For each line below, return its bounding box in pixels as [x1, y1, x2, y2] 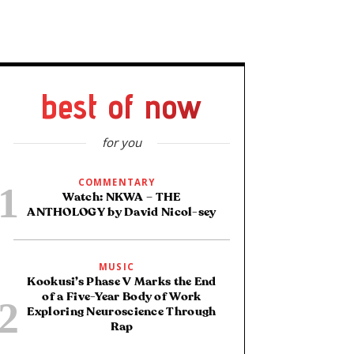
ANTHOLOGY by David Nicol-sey [27, 205, 217, 218]
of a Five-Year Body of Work [42, 291, 201, 303]
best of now [40, 84, 203, 126]
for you [102, 134, 141, 150]
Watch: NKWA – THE [62, 190, 181, 203]
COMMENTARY [77, 175, 156, 188]
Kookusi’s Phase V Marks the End [27, 276, 217, 288]
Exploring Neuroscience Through [27, 306, 217, 318]
